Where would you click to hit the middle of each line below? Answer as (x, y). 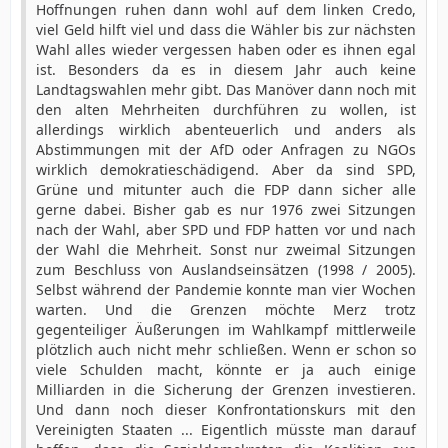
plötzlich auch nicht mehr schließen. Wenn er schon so (226, 349)
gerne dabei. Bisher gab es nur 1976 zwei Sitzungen (226, 209)
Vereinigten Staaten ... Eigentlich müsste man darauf (226, 429)
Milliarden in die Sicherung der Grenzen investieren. (226, 389)
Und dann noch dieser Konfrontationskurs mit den (226, 409)
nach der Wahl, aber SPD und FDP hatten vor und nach (226, 229)
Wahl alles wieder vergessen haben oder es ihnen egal (226, 49)
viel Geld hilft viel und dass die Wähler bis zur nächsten (226, 29)
